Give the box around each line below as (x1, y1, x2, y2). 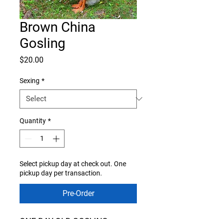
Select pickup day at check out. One (20, 159, 126, 168)
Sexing (20, 76, 40, 85)
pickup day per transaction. (20, 169, 102, 177)
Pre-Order (62, 188, 94, 198)
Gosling (20, 35, 66, 51)
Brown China (20, 19, 95, 35)
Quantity (20, 116, 46, 125)
